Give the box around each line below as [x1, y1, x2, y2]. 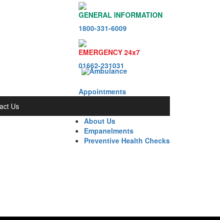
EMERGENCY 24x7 [79, 47, 140, 57]
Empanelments [84, 125, 134, 136]
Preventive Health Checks [84, 135, 170, 145]
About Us [84, 115, 115, 126]
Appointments [79, 86, 126, 96]
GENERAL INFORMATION [79, 10, 163, 20]
